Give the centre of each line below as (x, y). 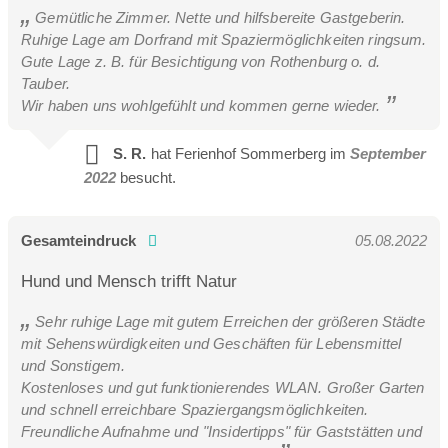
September (387, 153)
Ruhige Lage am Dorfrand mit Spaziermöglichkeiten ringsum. (224, 39)
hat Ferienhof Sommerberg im (248, 153)
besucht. (147, 177)
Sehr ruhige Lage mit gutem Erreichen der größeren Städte (228, 321)
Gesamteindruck (80, 241)
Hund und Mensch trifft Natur (129, 281)
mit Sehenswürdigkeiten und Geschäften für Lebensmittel (211, 343)
